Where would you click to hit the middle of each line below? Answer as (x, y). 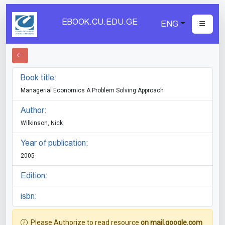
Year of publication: (54, 143)
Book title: (39, 78)
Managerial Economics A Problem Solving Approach (92, 90)
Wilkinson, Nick (42, 123)
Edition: (34, 176)
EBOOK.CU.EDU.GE (100, 22)
